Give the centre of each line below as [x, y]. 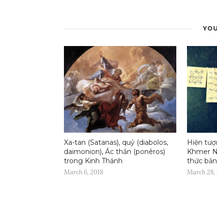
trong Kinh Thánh [93, 161]
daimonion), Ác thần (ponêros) [115, 151]
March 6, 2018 [84, 172]
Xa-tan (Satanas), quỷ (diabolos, [116, 142]
